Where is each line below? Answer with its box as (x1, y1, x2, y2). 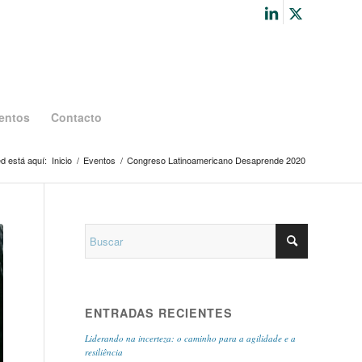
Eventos (83, 154, 116, 166)
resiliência (85, 346, 124, 358)
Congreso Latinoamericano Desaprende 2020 (127, 154, 305, 166)
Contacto (50, 109, 102, 125)
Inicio (52, 154, 72, 166)
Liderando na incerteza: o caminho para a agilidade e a (85, 332, 297, 344)
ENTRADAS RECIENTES (85, 305, 234, 321)
